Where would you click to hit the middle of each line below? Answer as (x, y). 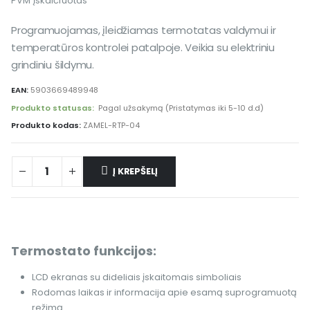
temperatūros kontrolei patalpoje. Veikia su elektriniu (143, 47)
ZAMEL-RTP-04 (111, 126)
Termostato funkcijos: (84, 250)
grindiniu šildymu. (53, 64)
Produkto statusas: (54, 108)
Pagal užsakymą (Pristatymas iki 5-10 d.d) (181, 108)
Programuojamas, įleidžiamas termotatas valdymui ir (144, 30)
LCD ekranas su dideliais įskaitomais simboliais (136, 277)
